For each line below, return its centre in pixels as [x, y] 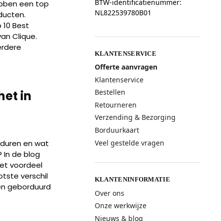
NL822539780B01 [123, 12]
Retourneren [115, 105]
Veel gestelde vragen [129, 143]
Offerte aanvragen [126, 67]
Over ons [109, 193]
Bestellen [110, 92]
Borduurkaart [117, 130]
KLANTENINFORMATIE [132, 180]
